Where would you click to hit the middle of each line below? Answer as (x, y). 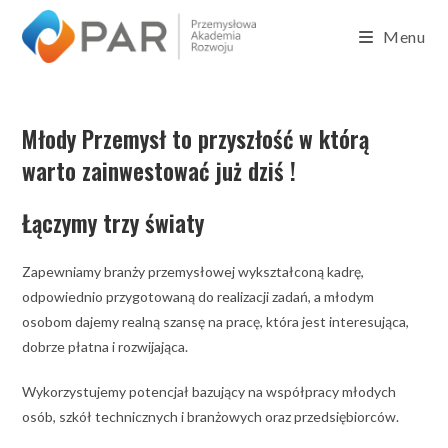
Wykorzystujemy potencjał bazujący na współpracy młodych (209, 391)
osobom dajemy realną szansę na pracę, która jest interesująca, (216, 321)
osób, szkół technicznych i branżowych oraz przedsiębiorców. (212, 416)
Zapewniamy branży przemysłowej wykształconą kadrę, (193, 271)
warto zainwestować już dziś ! (159, 171)
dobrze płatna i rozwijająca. (105, 346)
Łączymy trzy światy (113, 223)
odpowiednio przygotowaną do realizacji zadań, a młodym (198, 296)
